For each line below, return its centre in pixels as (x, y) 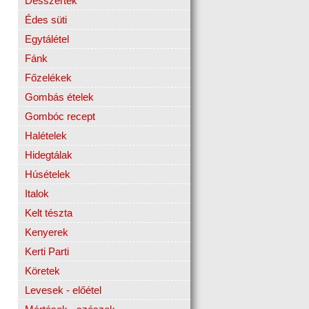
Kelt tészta (49, 213)
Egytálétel (47, 39)
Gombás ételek (59, 97)
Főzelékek (48, 78)
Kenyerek (47, 232)
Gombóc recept (60, 117)
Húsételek (48, 175)
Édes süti (46, 20)
